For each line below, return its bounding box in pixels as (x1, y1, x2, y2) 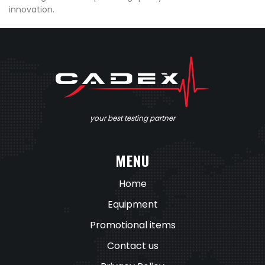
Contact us (106, 239, 159, 253)
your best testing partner (90, 113, 175, 124)
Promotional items (89, 218, 176, 232)
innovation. (9, 4, 54, 16)
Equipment (107, 198, 158, 212)
